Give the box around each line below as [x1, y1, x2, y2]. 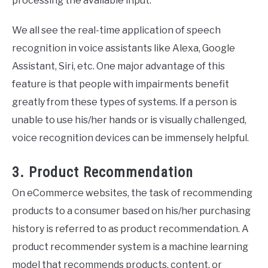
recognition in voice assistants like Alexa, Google [12, 42, 235, 54]
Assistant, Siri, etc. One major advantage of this [12, 60, 225, 72]
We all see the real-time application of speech [12, 25, 221, 36]
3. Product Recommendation [12, 164, 193, 181]
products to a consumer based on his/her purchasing [12, 205, 251, 217]
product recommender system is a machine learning [12, 241, 248, 253]
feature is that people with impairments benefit [12, 78, 229, 90]
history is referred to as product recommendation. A [12, 223, 249, 235]
